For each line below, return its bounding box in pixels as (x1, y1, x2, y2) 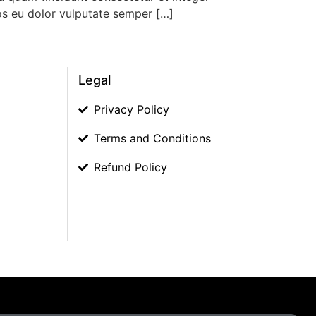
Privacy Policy (94, 102, 169, 116)
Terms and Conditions (94, 130, 211, 145)
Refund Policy (94, 159, 167, 174)
